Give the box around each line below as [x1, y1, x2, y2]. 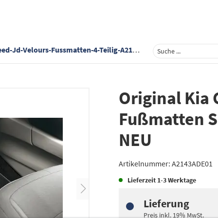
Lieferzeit [127, 176, 157, 184]
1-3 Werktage [157, 176, 196, 184]
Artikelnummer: [119, 159, 172, 168]
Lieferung [144, 197, 189, 210]
